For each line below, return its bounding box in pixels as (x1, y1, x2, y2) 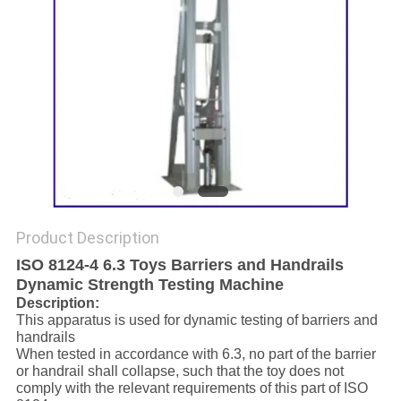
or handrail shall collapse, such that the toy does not (15, 363, 344, 380)
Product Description (15, 228, 159, 248)
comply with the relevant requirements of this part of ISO (15, 380, 368, 397)
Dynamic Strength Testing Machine (15, 276, 284, 294)
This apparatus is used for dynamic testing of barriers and (15, 312, 378, 328)
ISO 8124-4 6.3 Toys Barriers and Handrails (15, 256, 344, 275)
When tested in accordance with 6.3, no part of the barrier (15, 346, 376, 363)
